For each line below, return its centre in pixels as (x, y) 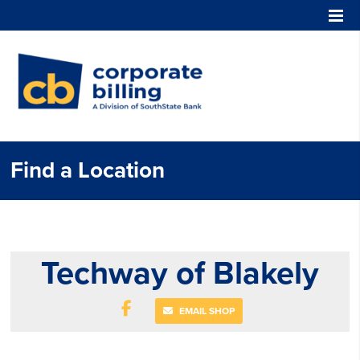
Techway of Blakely (180, 273)
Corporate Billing (270, 57)
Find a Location (88, 170)
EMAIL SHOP (206, 311)
